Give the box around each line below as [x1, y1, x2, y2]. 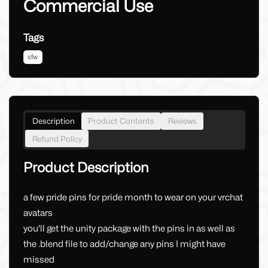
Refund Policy [32, 133, 82, 144]
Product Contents [88, 116, 154, 126]
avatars [23, 208, 53, 219]
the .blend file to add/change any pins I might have [23, 239, 226, 250]
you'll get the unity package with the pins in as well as [23, 223, 235, 234]
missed [23, 254, 54, 266]
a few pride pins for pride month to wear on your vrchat [23, 192, 243, 203]
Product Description [23, 159, 149, 175]
